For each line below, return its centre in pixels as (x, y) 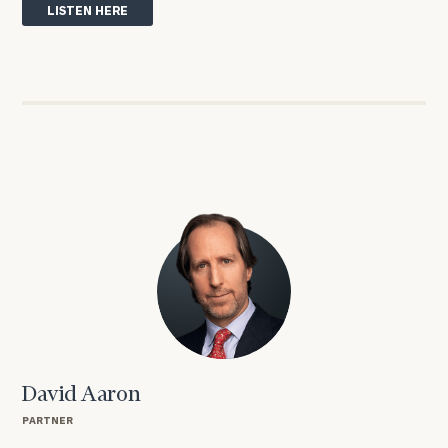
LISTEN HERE (88, 10)
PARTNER (48, 420)
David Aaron (82, 395)
